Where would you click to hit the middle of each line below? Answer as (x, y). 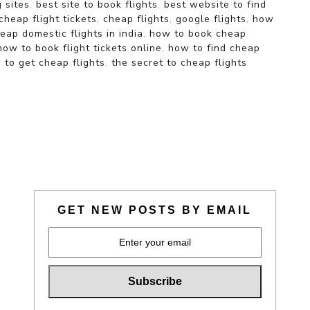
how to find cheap (214, 48)
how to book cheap (198, 33)
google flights (211, 19)
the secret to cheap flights (179, 62)
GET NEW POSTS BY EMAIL (155, 210)
